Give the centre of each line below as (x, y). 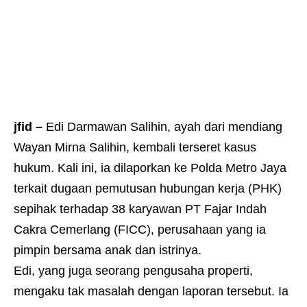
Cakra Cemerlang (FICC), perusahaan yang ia (140, 230)
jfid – (30, 127)
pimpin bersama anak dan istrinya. (108, 250)
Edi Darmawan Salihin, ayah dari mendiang (164, 127)
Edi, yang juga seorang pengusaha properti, (133, 271)
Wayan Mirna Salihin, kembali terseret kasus (135, 148)
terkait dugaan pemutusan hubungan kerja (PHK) (148, 189)
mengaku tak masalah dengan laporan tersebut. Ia (151, 292)
